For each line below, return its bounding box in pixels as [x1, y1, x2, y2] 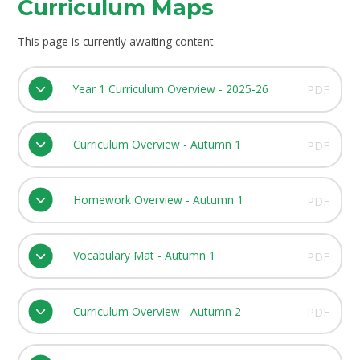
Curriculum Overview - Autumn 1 [72, 136, 241, 152]
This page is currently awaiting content [18, 33, 214, 49]
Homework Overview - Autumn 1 [72, 192, 243, 208]
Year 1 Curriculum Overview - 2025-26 [72, 80, 268, 96]
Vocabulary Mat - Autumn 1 [72, 247, 215, 264]
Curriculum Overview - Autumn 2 [72, 303, 241, 319]
